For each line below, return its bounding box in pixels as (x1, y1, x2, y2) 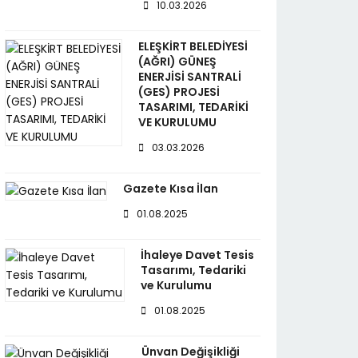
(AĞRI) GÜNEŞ (137, 54, 217, 70)
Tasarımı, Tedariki (141, 262, 247, 278)
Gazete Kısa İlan (123, 181, 218, 197)
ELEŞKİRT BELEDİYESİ (137, 38, 248, 54)
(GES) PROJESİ (137, 84, 220, 100)
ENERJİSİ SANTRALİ (137, 69, 241, 85)
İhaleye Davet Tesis (141, 247, 255, 263)
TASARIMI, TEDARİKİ (137, 99, 249, 115)
